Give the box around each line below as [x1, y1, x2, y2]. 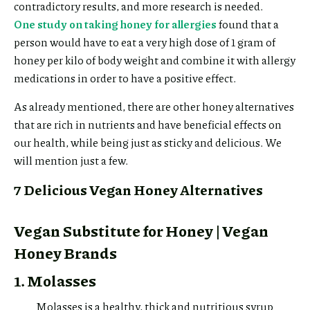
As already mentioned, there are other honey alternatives [14, 98, 294, 114]
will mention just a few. [14, 152, 128, 168]
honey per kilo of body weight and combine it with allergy [14, 51, 295, 68]
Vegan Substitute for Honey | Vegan [14, 219, 268, 241]
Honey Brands [14, 241, 117, 264]
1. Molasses [14, 269, 96, 291]
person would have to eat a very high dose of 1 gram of [14, 33, 275, 50]
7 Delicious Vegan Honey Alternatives [14, 179, 263, 199]
